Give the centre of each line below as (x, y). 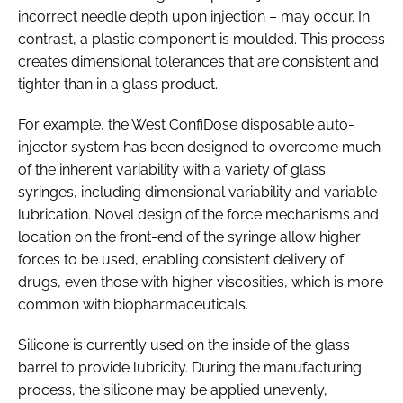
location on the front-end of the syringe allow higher (189, 237)
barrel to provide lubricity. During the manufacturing (190, 367)
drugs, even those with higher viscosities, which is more (201, 282)
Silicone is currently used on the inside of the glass (184, 345)
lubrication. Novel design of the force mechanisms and (198, 214)
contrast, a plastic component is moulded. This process (201, 39)
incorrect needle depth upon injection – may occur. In (194, 16)
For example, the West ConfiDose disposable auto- (186, 124)
